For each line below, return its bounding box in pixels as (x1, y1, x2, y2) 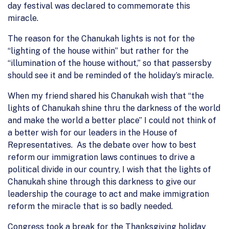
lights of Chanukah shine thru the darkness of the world (8, 103, 220, 113)
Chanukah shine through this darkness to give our (8, 176, 196, 187)
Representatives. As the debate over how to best (8, 140, 196, 150)
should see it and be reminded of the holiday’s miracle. (8, 70, 214, 80)
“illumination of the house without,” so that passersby (8, 58, 212, 68)
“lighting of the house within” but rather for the (8, 45, 189, 56)
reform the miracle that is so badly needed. (8, 201, 173, 211)
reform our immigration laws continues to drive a (8, 152, 195, 162)
